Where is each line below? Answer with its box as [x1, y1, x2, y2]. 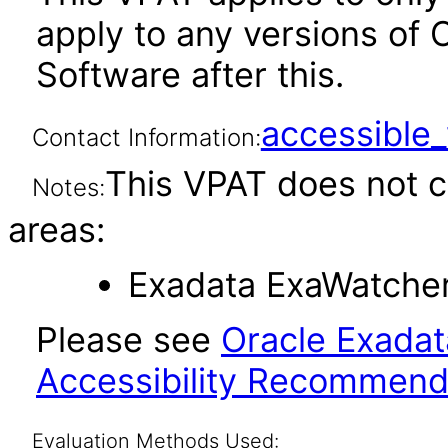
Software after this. [36, 54, 344, 95]
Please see [36, 319, 221, 360]
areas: [8, 209, 105, 250]
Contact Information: [31, 123, 261, 152]
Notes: [31, 173, 105, 202]
